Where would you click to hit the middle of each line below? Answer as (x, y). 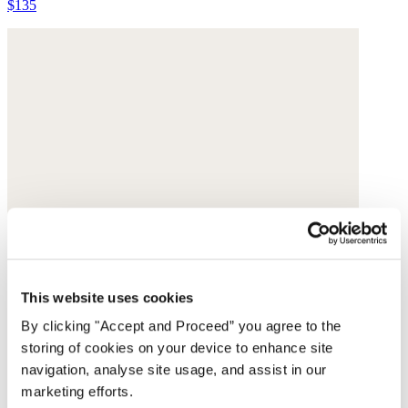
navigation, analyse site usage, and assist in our (174, 370)
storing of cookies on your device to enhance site (177, 348)
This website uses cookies (107, 297)
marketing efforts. (77, 392)
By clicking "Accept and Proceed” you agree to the (181, 326)
